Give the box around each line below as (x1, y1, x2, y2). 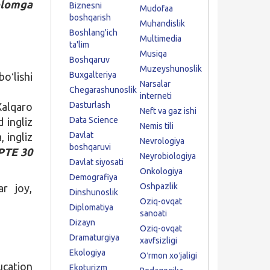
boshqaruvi (69, 142, 111, 152)
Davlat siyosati (69, 157, 124, 167)
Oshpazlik (139, 181, 178, 191)
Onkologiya (139, 166, 183, 176)
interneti (139, 91, 172, 101)
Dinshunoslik (69, 187, 118, 197)
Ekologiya (69, 248, 105, 257)
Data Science (69, 115, 118, 125)
